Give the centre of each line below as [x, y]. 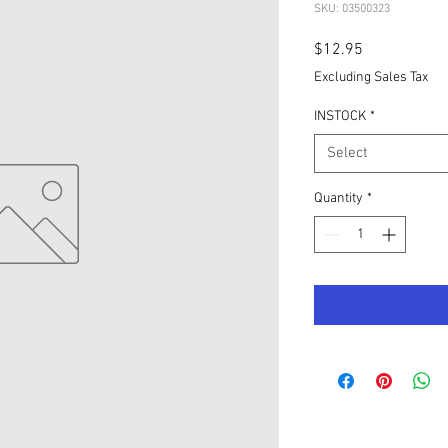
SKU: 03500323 [352, 9]
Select [347, 153]
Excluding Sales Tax [371, 77]
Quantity [338, 198]
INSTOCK [340, 116]
